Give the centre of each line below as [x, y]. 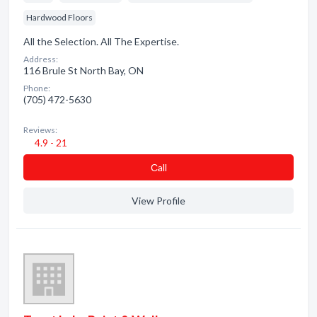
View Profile [158, 201]
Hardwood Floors [59, 17]
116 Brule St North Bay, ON [83, 70]
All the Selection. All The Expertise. [101, 41]
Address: [41, 59]
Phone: [37, 88]
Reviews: [40, 130]
